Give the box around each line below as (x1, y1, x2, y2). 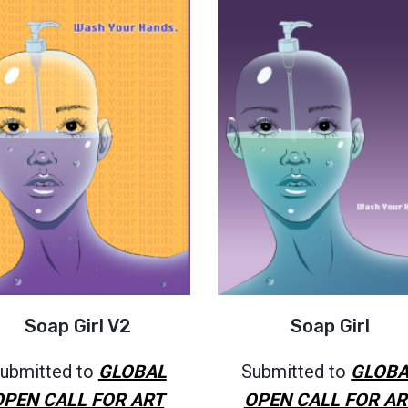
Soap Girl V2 (24, 315, 131, 337)
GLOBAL (97, 361, 167, 382)
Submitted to (241, 361, 352, 382)
